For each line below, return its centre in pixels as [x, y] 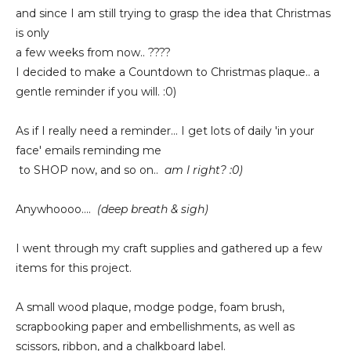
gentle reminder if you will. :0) [96, 92]
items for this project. [74, 268]
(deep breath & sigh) [150, 209]
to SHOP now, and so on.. [90, 170]
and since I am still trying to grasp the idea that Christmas [173, 13]
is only [33, 33]
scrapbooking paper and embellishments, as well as [155, 327]
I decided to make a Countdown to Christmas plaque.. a [168, 72]
